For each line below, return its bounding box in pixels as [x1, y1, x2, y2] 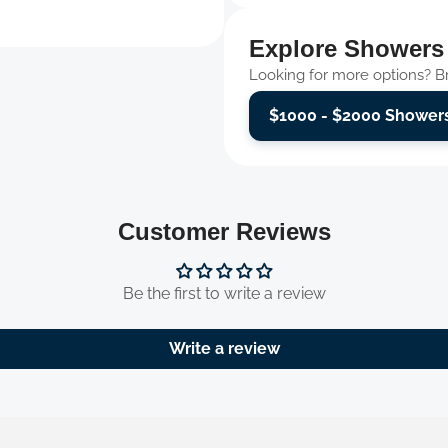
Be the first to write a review [122, 283, 326, 303]
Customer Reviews [117, 217, 331, 245]
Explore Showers [249, 34, 444, 62]
